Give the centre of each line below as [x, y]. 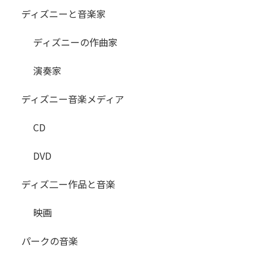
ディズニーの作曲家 [75, 42]
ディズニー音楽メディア [73, 98]
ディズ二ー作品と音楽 [68, 184]
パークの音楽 [50, 240]
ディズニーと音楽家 [64, 13]
